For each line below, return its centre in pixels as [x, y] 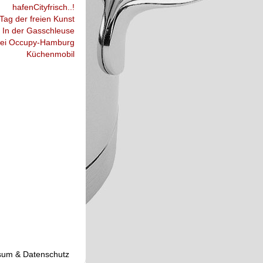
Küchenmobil [50, 54]
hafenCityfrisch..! [43, 7]
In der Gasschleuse [38, 31]
